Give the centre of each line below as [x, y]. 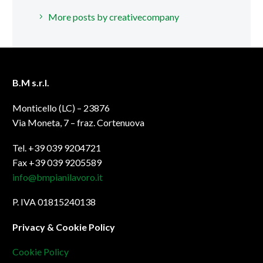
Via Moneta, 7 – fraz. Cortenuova [78, 123]
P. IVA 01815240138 [54, 202]
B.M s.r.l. [31, 83]
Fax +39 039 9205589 [57, 162]
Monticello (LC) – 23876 [61, 108]
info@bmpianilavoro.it [58, 177]
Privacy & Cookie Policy [64, 227]
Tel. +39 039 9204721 [57, 147]
